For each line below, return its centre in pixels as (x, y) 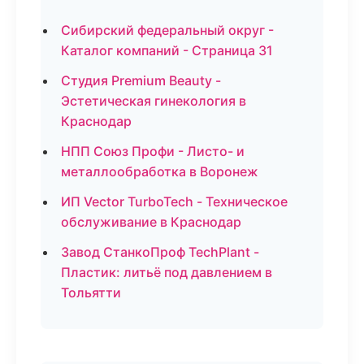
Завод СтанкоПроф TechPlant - (160, 252)
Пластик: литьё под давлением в (167, 272)
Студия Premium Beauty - (141, 80)
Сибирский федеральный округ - (167, 30)
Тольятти (91, 292)
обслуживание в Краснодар (151, 222)
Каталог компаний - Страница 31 (167, 50)
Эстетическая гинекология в (154, 101)
